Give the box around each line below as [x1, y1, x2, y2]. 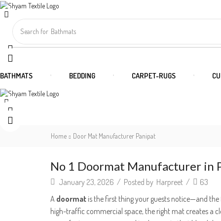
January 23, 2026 [57, 177, 114, 187]
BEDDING [69, 71, 95, 80]
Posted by [124, 177, 153, 187]
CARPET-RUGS [132, 71, 176, 80]
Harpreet [156, 177, 183, 187]
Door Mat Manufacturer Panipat [73, 132, 155, 141]
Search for [20, 27, 48, 36]
